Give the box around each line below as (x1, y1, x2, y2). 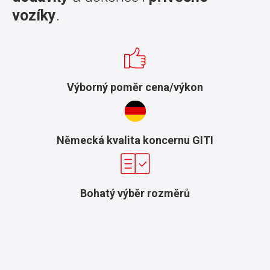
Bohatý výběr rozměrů (80, 187, 190, 199)
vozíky (12, 7, 56, 24)
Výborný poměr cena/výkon (67, 81, 203, 93)
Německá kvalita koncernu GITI (57, 134, 213, 146)
